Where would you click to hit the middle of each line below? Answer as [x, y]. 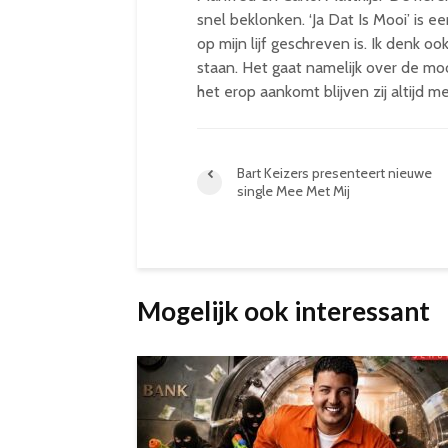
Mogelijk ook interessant [283, 311]
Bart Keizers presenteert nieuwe [334, 173]
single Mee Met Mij [293, 191]
